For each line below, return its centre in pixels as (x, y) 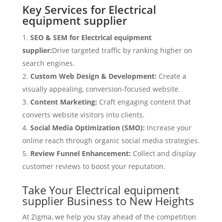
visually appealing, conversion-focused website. (101, 89)
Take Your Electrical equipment (101, 190)
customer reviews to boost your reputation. (94, 166)
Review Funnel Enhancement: (80, 154)
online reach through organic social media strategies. (111, 141)
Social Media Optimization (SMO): (88, 128)
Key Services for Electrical (89, 10)
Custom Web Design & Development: (94, 76)
